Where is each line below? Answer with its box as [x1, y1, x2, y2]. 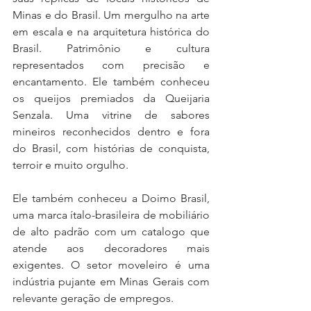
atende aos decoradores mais [12, 242, 210, 255]
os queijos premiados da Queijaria [12, 92, 210, 106]
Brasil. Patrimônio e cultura [12, 42, 210, 56]
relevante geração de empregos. [12, 292, 174, 305]
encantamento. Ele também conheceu [12, 75, 210, 89]
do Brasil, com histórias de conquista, [12, 142, 210, 155]
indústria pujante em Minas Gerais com [12, 275, 210, 289]
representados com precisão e [12, 58, 210, 72]
